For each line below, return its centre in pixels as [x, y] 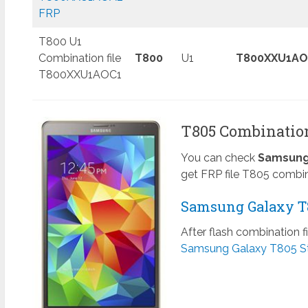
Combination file [79, 58]
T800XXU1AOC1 [80, 75]
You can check [219, 158]
